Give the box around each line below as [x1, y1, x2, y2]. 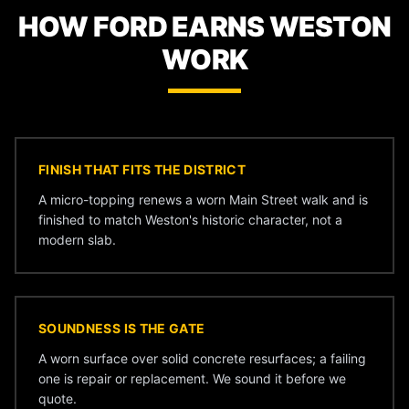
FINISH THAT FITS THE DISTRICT [38, 162, 246, 177]
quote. [38, 391, 77, 406]
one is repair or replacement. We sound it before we [38, 371, 346, 386]
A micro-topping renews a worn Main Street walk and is [38, 192, 368, 207]
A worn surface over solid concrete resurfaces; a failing [38, 351, 366, 366]
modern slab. [38, 232, 116, 247]
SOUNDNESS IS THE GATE [38, 320, 205, 336]
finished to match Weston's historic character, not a [38, 212, 342, 227]
